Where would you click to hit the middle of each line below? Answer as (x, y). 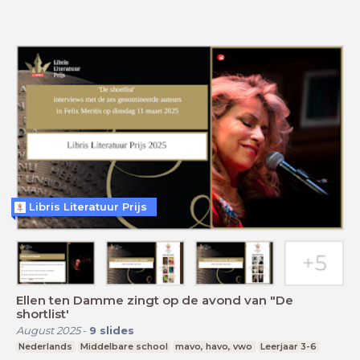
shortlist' (43, 313)
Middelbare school (124, 346)
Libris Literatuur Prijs (88, 207)
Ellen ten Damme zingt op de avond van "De (155, 300)
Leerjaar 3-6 (289, 346)
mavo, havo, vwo (214, 346)
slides (117, 330)
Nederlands (46, 346)
